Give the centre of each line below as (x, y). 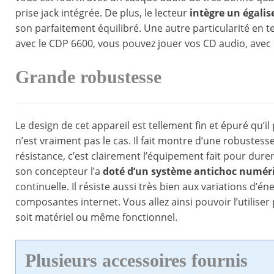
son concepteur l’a (59, 172)
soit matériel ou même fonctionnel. (96, 217)
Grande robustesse (88, 77)
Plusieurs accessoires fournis (136, 261)
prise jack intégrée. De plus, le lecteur (102, 13)
